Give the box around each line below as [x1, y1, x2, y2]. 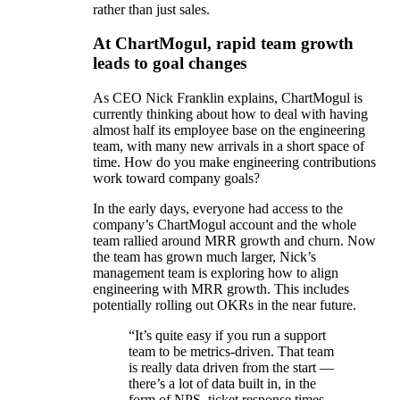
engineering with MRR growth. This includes [93, 281, 349, 297]
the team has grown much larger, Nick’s [93, 249, 316, 265]
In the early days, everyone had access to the [93, 201, 343, 217]
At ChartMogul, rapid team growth [93, 34, 354, 54]
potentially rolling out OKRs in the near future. [93, 297, 356, 313]
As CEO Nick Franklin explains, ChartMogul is [93, 90, 362, 106]
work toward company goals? [93, 171, 260, 187]
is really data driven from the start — [129, 360, 334, 376]
